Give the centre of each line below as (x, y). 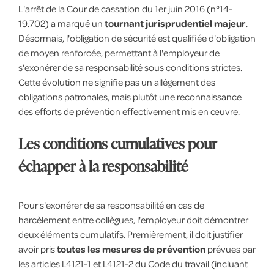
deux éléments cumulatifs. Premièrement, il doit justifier (130, 234)
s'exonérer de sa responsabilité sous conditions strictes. (130, 67)
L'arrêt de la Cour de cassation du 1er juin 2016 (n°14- (125, 8)
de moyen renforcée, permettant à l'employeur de (119, 52)
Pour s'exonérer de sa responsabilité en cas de (111, 205)
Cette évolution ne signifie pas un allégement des (117, 82)
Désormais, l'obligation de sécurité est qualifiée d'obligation (137, 38)
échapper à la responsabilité (103, 165)
